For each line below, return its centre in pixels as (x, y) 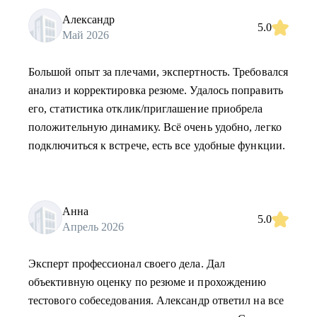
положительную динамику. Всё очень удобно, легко (155, 127)
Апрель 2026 (93, 226)
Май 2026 (86, 35)
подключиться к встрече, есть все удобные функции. (157, 145)
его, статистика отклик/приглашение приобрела (146, 109)
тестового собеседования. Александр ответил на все (156, 300)
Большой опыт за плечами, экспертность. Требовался (158, 72)
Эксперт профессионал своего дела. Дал (127, 264)
